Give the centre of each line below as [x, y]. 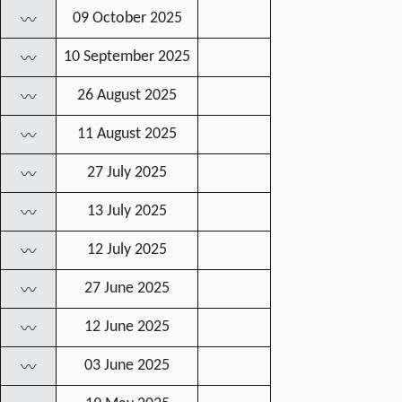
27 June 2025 [127, 288]
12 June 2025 [127, 327]
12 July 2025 [127, 249]
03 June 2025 [127, 365]
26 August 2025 [127, 95]
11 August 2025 [127, 134]
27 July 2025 [127, 172]
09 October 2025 [127, 18]
